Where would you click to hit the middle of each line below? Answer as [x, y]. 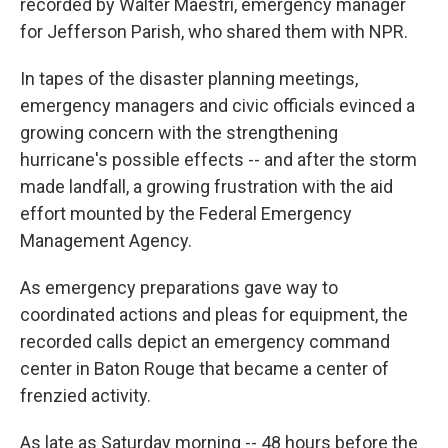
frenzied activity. [85, 395]
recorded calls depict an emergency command [205, 341]
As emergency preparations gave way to [179, 287]
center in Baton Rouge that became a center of [204, 368]
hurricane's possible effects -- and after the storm [218, 159]
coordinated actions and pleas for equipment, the [214, 314]
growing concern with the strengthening [179, 132]
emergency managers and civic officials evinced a [217, 105]
